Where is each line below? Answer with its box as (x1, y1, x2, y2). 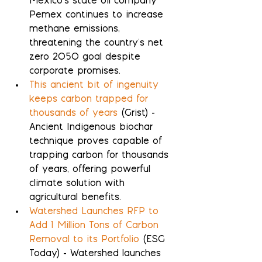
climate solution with (29, 178, 128, 189)
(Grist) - (118, 108, 158, 119)
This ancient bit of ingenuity (29, 80, 162, 91)
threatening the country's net (29, 38, 167, 49)
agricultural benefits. (29, 192, 121, 203)
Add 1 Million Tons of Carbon (29, 220, 162, 231)
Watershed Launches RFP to (29, 206, 162, 217)
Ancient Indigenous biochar (29, 122, 156, 133)
